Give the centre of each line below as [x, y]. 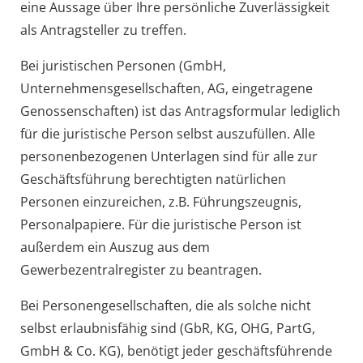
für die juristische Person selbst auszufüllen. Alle [167, 133]
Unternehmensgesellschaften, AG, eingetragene [166, 88]
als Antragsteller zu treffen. [103, 30]
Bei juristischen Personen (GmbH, [123, 65]
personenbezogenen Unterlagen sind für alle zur [169, 156]
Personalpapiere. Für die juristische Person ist [160, 224]
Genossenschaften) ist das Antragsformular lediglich [180, 111]
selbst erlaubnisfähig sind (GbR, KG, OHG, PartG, [167, 328]
